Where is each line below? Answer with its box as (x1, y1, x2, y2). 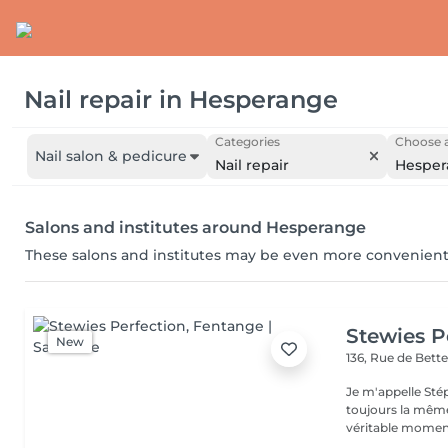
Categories (215, 134, 280, 149)
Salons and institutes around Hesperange (25, 218, 366, 237)
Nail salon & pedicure (35, 147, 187, 165)
